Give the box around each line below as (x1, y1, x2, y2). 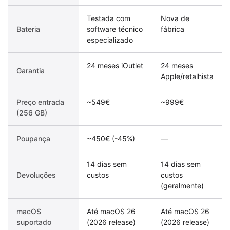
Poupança (16, 134, 50, 143)
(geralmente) (161, 181, 204, 190)
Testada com (87, 14, 130, 23)
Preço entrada (16, 98, 64, 106)
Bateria (16, 25, 40, 33)
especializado (87, 35, 133, 44)
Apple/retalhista (161, 72, 214, 81)
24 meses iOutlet (87, 61, 143, 70)
